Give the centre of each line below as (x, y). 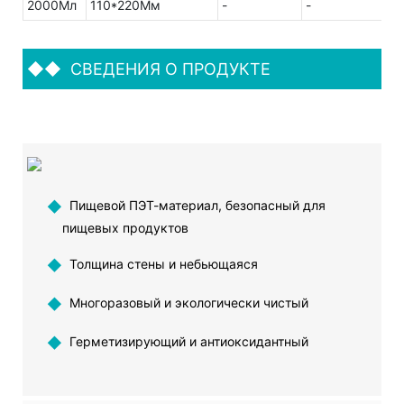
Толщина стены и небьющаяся (160, 263)
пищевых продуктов (125, 227)
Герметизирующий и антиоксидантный (185, 341)
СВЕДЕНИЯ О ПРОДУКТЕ (168, 69)
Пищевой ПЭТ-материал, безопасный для (193, 205)
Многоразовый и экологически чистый (185, 302)
